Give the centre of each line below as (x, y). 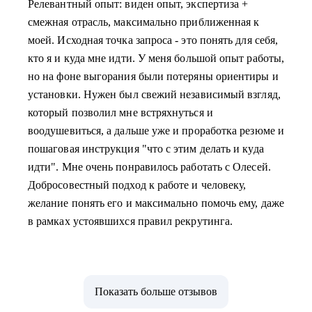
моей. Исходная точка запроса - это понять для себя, (153, 40)
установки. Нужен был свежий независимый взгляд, (154, 94)
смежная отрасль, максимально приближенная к (144, 22)
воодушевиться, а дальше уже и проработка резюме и (156, 131)
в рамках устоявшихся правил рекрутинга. (131, 221)
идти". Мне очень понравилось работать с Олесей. (149, 167)
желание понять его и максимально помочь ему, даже (156, 203)
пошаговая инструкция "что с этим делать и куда (146, 149)
